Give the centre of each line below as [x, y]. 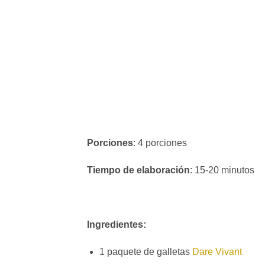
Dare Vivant [217, 251]
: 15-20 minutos [222, 170]
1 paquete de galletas [146, 251]
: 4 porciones [160, 143]
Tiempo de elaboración [138, 170]
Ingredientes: [117, 224]
